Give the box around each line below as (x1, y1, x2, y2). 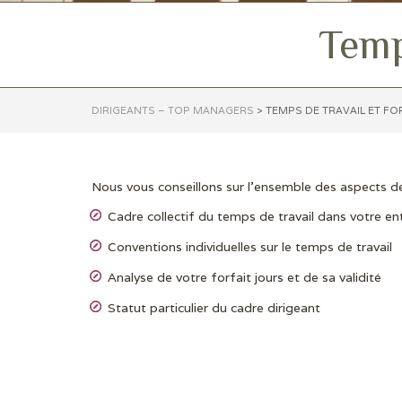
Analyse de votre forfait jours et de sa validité (108, 269, 381, 285)
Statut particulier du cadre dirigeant (108, 300, 320, 316)
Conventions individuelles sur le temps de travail (108, 239, 392, 255)
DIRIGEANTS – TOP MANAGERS (92, 104, 254, 117)
